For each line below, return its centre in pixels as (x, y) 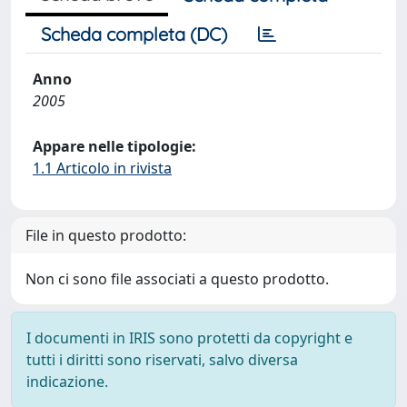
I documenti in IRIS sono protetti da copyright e (189, 338)
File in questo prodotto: (106, 235)
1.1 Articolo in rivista (102, 168)
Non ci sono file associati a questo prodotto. (177, 279)
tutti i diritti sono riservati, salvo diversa (162, 360)
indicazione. (67, 382)
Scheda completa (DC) (134, 34)
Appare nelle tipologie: (114, 146)
